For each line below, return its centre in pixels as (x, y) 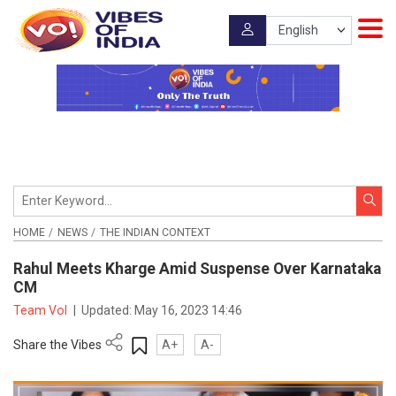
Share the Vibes (57, 344)
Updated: (108, 310)
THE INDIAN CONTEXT (155, 232)
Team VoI (42, 310)
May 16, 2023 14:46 (189, 310)
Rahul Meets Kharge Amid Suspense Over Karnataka (197, 269)
